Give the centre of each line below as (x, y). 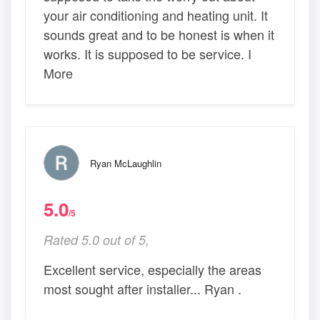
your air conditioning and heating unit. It (156, 15)
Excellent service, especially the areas (152, 269)
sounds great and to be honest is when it (159, 34)
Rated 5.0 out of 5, (96, 239)
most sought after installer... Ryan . (142, 288)
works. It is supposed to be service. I (147, 53)
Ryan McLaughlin (126, 163)
